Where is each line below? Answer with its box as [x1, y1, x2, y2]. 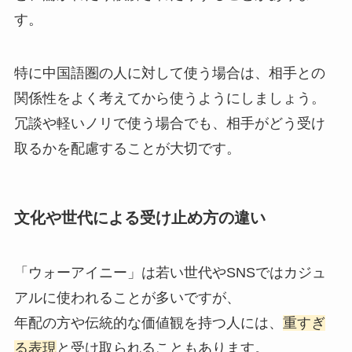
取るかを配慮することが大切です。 [13, 141, 240, 156]
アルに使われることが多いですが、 [13, 289, 240, 306]
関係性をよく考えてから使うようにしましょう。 [13, 90, 325, 106]
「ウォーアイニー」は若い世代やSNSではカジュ [13, 264, 326, 280]
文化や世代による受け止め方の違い [13, 209, 266, 227]
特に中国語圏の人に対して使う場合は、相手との [13, 65, 325, 81]
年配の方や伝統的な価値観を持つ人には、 [13, 314, 283, 331]
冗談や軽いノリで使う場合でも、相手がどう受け [13, 115, 325, 131]
